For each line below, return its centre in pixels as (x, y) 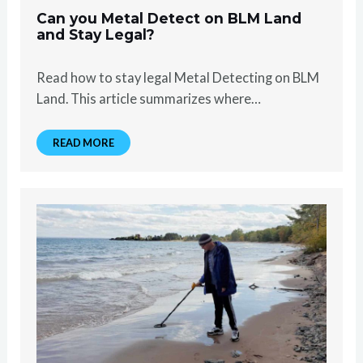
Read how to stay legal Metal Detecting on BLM (178, 77)
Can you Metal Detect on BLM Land (169, 18)
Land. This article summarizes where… (149, 98)
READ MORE (84, 142)
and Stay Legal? (96, 34)
